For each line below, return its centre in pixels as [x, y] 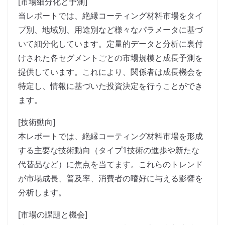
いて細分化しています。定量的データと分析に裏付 [110, 44]
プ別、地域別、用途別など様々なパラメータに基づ [110, 30]
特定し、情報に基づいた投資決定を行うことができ [110, 86]
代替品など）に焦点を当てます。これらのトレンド [110, 164]
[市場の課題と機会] [53, 215]
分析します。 [42, 193]
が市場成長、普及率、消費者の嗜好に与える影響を [110, 179]
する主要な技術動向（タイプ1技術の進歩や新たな [109, 150]
